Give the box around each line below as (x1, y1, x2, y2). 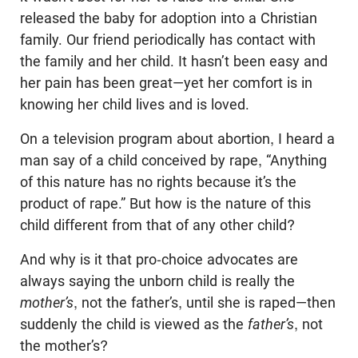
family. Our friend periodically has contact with (20, 30, 316, 48)
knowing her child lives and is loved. (20, 95, 249, 113)
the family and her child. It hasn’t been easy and (20, 52, 328, 70)
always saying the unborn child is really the (20, 272, 295, 289)
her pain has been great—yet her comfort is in (20, 74, 312, 91)
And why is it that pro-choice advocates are (20, 250, 298, 268)
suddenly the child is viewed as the (20, 315, 248, 332)
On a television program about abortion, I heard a (20, 129, 335, 147)
